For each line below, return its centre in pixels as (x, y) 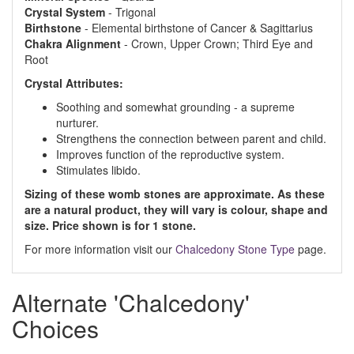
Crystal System (65, 12)
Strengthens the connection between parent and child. (191, 138)
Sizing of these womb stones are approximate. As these (175, 194)
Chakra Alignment (73, 43)
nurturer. (77, 122)
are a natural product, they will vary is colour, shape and (176, 209)
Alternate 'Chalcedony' (131, 302)
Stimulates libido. (98, 170)
